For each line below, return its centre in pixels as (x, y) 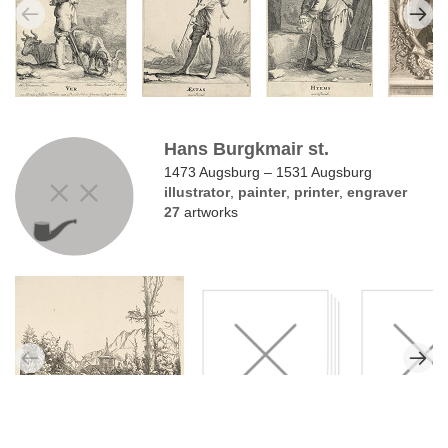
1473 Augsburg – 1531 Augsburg (268, 171)
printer (317, 191)
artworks (209, 211)
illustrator (197, 191)
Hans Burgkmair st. (247, 148)
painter (262, 191)
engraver (377, 191)
